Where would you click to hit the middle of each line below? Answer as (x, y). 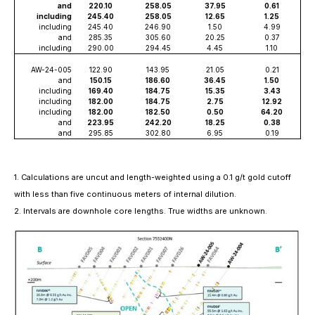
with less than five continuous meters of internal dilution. (125, 194)
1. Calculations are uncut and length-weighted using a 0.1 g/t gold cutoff (153, 177)
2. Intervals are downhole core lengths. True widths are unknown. (141, 211)
